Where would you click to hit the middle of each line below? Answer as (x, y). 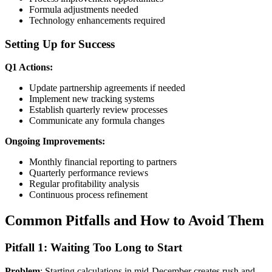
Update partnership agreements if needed (107, 88)
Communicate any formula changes (97, 121)
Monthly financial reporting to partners (103, 162)
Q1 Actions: (29, 67)
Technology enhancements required (97, 21)
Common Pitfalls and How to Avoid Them (134, 221)
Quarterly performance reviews (89, 173)
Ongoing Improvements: (55, 141)
